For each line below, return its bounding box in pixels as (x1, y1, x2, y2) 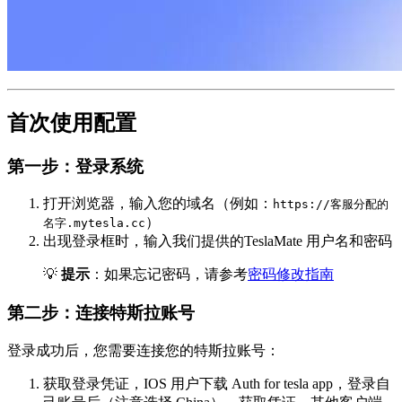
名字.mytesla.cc (43, 216, 145, 231)
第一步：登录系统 (7, 156, 144, 176)
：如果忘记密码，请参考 (90, 267, 248, 283)
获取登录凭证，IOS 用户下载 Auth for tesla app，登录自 (43, 375, 390, 391)
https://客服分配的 (273, 197, 389, 212)
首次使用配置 (7, 110, 136, 135)
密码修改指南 (248, 267, 334, 283)
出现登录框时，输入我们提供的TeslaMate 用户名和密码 (43, 233, 392, 249)
